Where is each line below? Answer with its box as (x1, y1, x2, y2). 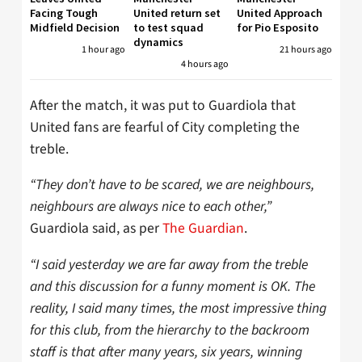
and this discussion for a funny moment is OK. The (30, 276, 315, 297)
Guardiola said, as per (30, 218, 162, 239)
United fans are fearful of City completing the (30, 116, 300, 137)
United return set (133, 6, 221, 21)
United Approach (237, 6, 322, 21)
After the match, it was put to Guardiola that (30, 95, 296, 116)
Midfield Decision (30, 20, 120, 36)
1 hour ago (82, 43, 125, 57)
